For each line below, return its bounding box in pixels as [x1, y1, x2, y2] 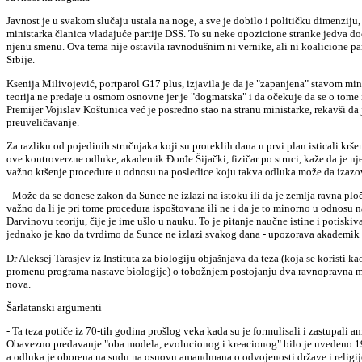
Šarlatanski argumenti [6, 301, 102, 314]
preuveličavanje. [6, 116, 79, 128]
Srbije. [6, 53, 35, 66]
